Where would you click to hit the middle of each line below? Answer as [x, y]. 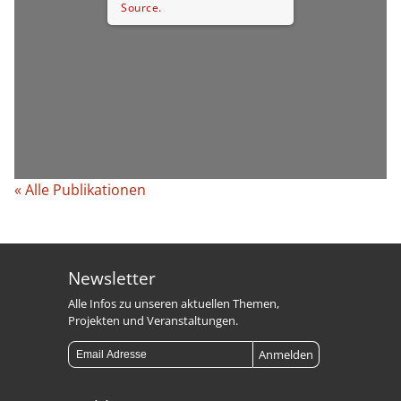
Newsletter [112, 277]
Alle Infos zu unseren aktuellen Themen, [174, 303]
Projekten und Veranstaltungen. [154, 320]
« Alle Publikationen [80, 190]
